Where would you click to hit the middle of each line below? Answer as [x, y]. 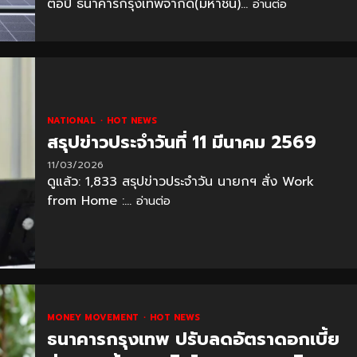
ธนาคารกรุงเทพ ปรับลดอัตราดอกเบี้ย [193, 339]
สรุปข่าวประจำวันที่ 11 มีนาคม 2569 [181, 142]
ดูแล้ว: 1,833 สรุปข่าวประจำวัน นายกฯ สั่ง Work [180, 181]
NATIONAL [73, 120]
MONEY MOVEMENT [94, 317]
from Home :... [91, 200]
